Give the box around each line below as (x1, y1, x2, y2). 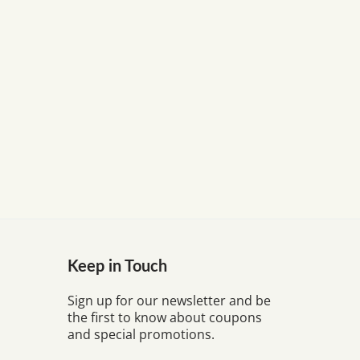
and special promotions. (67, 325, 215, 343)
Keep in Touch (67, 256, 167, 275)
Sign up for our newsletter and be (67, 292, 271, 309)
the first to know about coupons (67, 309, 262, 326)
